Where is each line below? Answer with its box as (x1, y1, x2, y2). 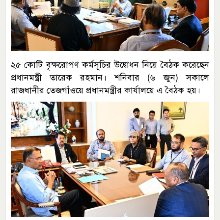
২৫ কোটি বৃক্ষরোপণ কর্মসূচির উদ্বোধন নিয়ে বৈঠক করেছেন (11, 59, 209, 71)
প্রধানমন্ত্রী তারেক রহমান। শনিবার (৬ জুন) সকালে (11, 72, 209, 83)
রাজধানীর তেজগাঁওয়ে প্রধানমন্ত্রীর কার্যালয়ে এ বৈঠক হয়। (11, 85, 200, 96)
